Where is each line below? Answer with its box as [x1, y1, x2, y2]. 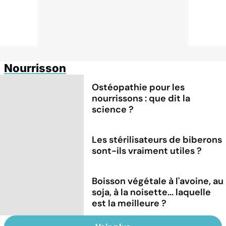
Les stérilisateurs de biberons [92, 133, 222, 146]
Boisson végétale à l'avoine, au [92, 175, 224, 187]
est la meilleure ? [92, 197, 167, 209]
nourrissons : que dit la [92, 92, 191, 104]
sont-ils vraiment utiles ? [92, 144, 202, 157]
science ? [92, 103, 134, 116]
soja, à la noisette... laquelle [92, 186, 211, 198]
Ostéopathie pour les [92, 81, 185, 93]
